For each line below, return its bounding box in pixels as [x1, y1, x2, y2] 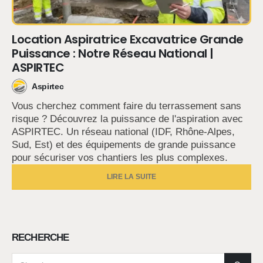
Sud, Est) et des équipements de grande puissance [12, 139, 235, 151]
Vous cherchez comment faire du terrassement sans [12, 100, 241, 112]
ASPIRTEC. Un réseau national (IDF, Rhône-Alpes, [12, 126, 235, 138]
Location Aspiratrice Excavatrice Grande [12, 31, 244, 48]
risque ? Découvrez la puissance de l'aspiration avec [12, 113, 243, 125]
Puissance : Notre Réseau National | [12, 45, 214, 62]
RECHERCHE [12, 232, 69, 244]
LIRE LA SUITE [107, 173, 156, 181]
